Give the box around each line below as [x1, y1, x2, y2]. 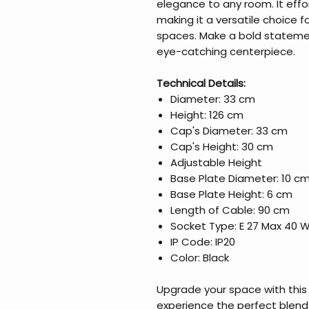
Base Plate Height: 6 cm [170, 186, 292, 201]
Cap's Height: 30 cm [170, 139, 273, 154]
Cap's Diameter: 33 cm [170, 123, 288, 138]
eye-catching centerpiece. [157, 43, 295, 59]
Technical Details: [157, 75, 246, 90]
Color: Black [170, 250, 229, 265]
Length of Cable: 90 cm [170, 202, 290, 217]
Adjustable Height [170, 154, 262, 170]
